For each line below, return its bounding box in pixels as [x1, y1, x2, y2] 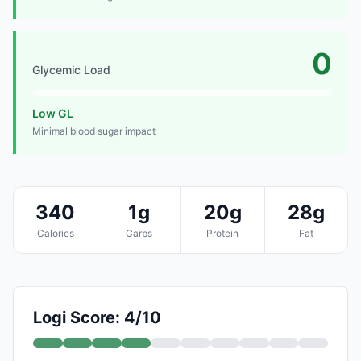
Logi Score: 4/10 [33, 307, 161, 327]
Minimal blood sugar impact [32, 124, 156, 137]
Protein [206, 226, 239, 239]
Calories [36, 226, 74, 239]
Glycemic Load [32, 62, 110, 77]
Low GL [32, 106, 73, 120]
